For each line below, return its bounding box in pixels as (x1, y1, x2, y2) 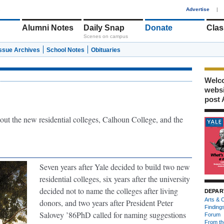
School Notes (46, 46, 84, 53)
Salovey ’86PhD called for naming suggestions (39, 209, 186, 220)
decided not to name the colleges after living (39, 185, 178, 196)
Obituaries (91, 46, 120, 53)
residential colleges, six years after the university (39, 173, 190, 184)
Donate (145, 23, 172, 32)
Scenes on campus (83, 33, 128, 39)
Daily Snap (83, 23, 124, 32)
